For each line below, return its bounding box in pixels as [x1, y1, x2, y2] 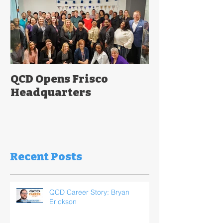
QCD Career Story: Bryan [49, 188, 129, 197]
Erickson [49, 197, 77, 207]
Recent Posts [10, 150, 82, 164]
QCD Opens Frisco [10, 72, 108, 86]
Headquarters [10, 85, 91, 99]
